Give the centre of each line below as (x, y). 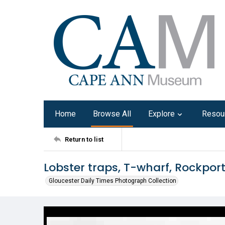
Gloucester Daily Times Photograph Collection (113, 181)
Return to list (84, 139)
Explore (161, 114)
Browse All (112, 114)
